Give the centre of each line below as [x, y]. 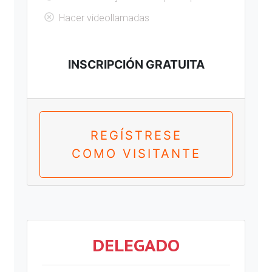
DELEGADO [136, 245]
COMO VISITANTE [136, 154]
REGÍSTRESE [136, 135]
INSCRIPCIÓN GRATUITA [136, 64]
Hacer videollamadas [104, 18]
